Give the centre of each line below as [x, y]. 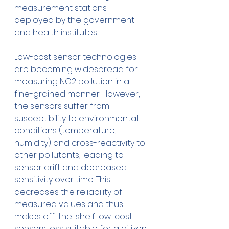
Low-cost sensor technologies [76, 57]
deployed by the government [75, 20]
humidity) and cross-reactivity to [81, 143]
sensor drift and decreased [72, 168]
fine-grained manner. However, [78, 94]
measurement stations [62, 8]
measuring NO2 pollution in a [73, 82]
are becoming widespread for [77, 70]
